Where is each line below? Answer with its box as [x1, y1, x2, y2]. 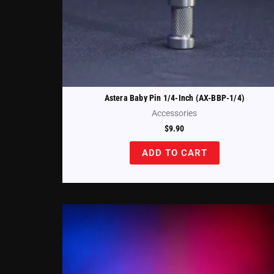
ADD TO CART [141, 147, 207, 158]
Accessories [152, 108, 198, 119]
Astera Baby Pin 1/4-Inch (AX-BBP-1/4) [104, 92, 245, 103]
